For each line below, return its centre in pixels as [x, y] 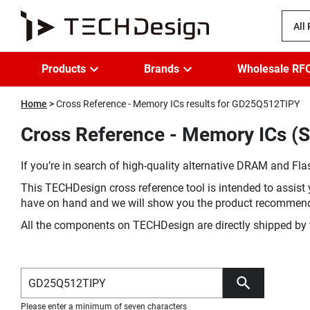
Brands [162, 69]
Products [64, 69]
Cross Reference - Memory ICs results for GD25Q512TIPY [178, 104]
